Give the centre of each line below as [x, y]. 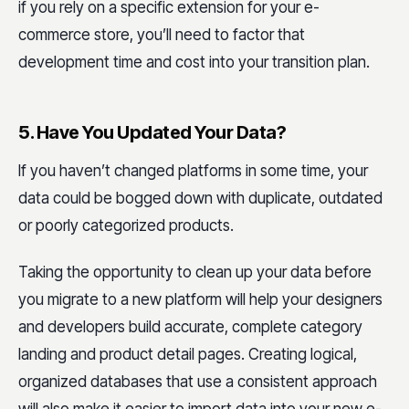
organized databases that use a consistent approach [198, 382]
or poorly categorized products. [126, 225]
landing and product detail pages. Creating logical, [188, 354]
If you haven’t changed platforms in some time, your [193, 170]
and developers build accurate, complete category [190, 327]
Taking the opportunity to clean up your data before [195, 272]
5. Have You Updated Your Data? [152, 132]
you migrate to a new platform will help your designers [200, 299]
